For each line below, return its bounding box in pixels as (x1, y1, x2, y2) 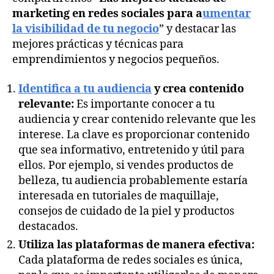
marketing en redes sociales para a (12, 7, 202, 21)
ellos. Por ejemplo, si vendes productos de (18, 158, 234, 172)
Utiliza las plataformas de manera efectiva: (18, 237, 254, 252)
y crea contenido (152, 81, 244, 96)
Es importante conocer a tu (74, 97, 215, 111)
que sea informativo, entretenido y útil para (18, 143, 245, 157)
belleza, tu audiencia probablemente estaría (18, 173, 248, 188)
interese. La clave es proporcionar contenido (18, 127, 250, 142)
